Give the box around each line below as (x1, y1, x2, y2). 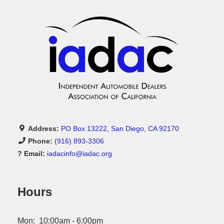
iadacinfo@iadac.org (47, 149, 112, 157)
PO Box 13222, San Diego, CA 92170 (61, 124, 179, 132)
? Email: (17, 149, 45, 157)
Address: (28, 124, 59, 132)
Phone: (28, 136, 52, 145)
